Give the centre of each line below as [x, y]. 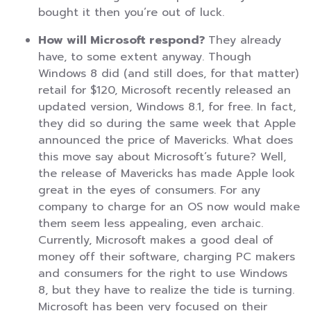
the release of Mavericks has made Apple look [167, 174]
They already [245, 41]
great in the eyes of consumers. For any [149, 191]
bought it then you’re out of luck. [131, 13]
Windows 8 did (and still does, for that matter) [168, 74]
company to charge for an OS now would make [169, 207]
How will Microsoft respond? [123, 41]
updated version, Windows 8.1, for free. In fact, [167, 107]
